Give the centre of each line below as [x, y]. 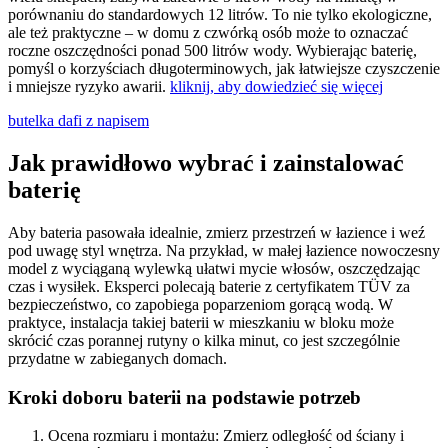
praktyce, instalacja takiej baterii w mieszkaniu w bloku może [201, 322]
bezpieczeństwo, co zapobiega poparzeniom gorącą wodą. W [200, 304]
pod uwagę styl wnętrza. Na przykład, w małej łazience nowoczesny [224, 250]
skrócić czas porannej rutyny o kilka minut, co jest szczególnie [204, 340]
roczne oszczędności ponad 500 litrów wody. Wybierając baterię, [212, 51]
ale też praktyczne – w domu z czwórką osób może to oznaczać [208, 33]
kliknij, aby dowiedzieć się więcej [276, 87]
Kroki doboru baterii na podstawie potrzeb [184, 397]
